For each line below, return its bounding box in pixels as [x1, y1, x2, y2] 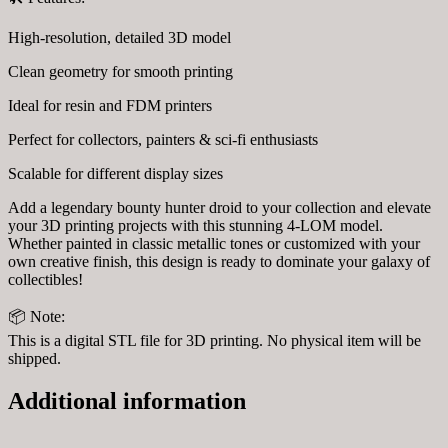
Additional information [8, 387, 246, 414]
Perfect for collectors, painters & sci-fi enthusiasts [8, 130, 318, 148]
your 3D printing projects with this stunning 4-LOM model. [8, 216, 383, 234]
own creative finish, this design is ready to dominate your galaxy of [8, 252, 430, 270]
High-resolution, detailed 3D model [8, 28, 231, 46]
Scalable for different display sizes [8, 164, 223, 182]
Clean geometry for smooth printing [8, 62, 233, 80]
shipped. [8, 349, 61, 367]
